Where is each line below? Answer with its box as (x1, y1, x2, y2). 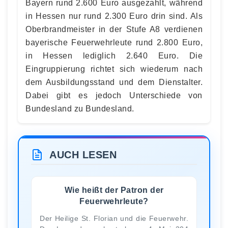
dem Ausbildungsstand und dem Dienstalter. (25, 78, 203, 87)
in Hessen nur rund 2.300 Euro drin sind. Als (25, 12, 203, 20)
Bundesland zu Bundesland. (25, 104, 134, 113)
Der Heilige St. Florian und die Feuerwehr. (40, 214, 188, 222)
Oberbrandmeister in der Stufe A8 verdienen (25, 25, 203, 34)
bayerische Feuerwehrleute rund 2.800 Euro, (25, 38, 203, 47)
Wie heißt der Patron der (64, 185, 164, 194)
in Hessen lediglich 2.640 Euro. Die (25, 51, 203, 60)
